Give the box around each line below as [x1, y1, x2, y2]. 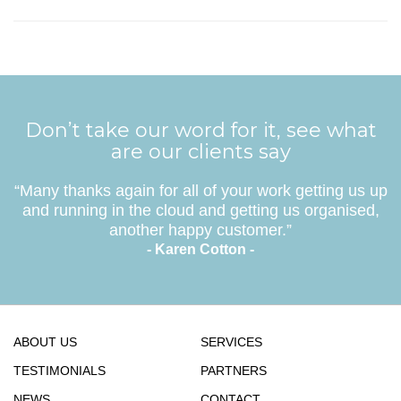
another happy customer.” [109, 220, 292, 239]
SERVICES [200, 334, 262, 349]
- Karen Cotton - [147, 241, 254, 257]
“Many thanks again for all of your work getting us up [13, 181, 388, 200]
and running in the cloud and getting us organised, [21, 200, 380, 219]
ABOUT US [13, 334, 77, 349]
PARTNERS [200, 363, 267, 378]
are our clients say [110, 139, 291, 164]
